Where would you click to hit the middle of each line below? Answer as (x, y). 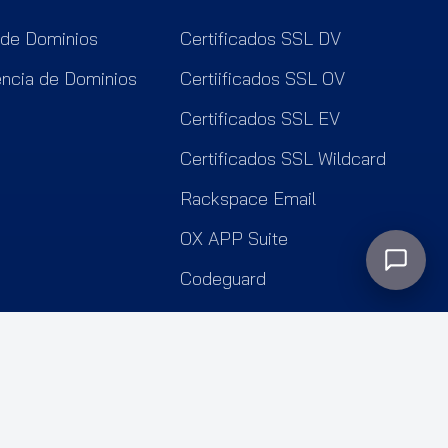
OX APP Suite (234, 238)
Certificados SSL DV (260, 38)
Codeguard (223, 278)
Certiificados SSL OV (262, 78)
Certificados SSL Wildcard (283, 158)
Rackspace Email (248, 198)
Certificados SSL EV (260, 118)
